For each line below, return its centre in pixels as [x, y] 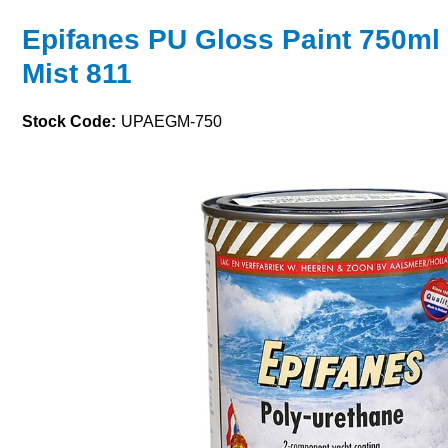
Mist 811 [77, 73]
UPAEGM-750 [171, 121]
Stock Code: [69, 121]
